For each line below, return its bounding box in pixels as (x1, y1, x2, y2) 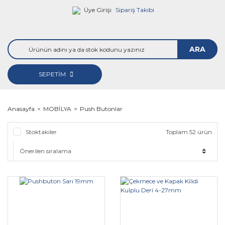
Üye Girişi (83, 6, 111, 14)
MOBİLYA (43, 105, 71, 113)
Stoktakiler (26, 128, 57, 136)
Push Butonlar (80, 105, 123, 113)
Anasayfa (8, 105, 35, 113)
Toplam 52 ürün (166, 128, 212, 136)
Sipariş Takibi (115, 6, 154, 14)
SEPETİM (39, 70, 68, 78)
